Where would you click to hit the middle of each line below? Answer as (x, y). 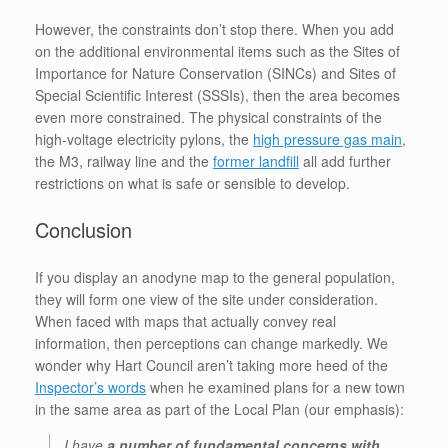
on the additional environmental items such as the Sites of (217, 51)
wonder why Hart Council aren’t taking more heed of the (211, 365)
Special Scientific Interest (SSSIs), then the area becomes (217, 95)
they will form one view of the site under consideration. (206, 299)
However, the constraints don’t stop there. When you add (214, 29)
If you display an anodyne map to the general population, (215, 277)
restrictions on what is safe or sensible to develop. (192, 183)
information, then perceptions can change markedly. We (211, 343)
